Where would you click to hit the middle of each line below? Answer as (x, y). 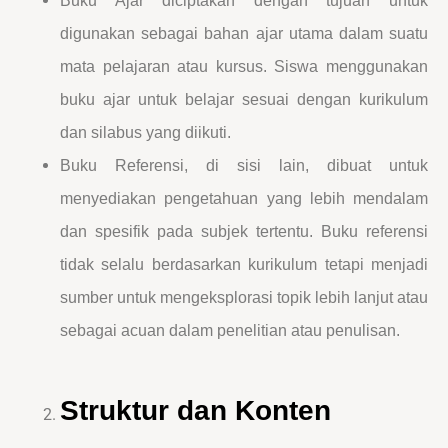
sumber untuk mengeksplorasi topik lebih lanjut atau (244, 297)
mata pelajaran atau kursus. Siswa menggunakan (244, 66)
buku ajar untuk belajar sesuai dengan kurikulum (244, 99)
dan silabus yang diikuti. (145, 132)
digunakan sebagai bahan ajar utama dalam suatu (244, 33)
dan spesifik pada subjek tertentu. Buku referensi (244, 231)
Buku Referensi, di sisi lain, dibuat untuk (244, 165)
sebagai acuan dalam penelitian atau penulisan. (230, 330)
